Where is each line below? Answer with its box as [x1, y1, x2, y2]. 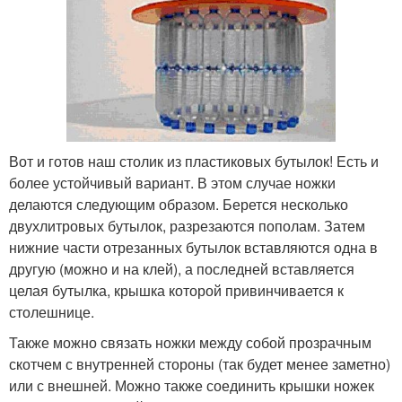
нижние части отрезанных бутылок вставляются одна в [9, 236, 378, 258]
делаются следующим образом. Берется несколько [9, 193, 348, 214]
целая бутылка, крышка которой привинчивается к [9, 279, 344, 301]
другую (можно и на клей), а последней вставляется [9, 258, 354, 279]
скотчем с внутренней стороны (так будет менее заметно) [9, 353, 390, 374]
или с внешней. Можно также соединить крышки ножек [9, 374, 374, 396]
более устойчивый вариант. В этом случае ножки [9, 171, 336, 193]
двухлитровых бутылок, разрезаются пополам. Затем [9, 214, 365, 236]
